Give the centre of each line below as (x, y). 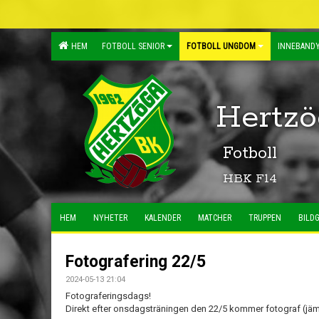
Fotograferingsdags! (108, 296)
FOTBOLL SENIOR (133, 46)
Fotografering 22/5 (136, 262)
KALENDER (163, 218)
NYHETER (110, 218)
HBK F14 (250, 179)
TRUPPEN (265, 218)
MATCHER (215, 218)
